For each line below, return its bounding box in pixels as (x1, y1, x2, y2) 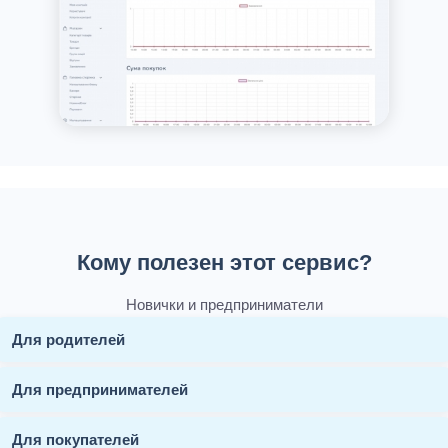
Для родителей (12, 330, 125, 348)
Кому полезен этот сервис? (76, 249, 372, 275)
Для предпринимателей (12, 380, 188, 398)
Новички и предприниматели (125, 295, 323, 313)
